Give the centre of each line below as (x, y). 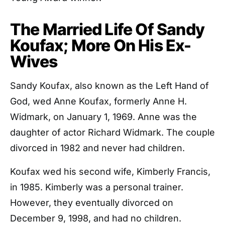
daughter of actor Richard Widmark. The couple (113, 132)
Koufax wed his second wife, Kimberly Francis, (110, 172)
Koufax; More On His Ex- (101, 45)
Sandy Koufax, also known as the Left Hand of (109, 86)
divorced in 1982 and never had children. (97, 148)
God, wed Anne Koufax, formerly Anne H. (98, 101)
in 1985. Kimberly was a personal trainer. (97, 187)
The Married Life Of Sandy (107, 29)
